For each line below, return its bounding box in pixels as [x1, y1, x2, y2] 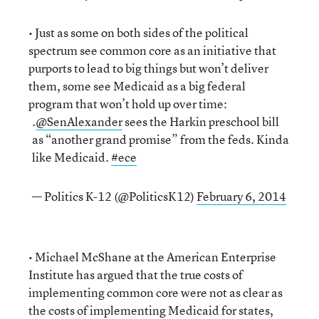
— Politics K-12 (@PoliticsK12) [32, 188, 197, 204]
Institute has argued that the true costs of [28, 266, 243, 283]
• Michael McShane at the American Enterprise [28, 249, 276, 265]
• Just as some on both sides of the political [28, 24, 249, 41]
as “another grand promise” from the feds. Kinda [32, 131, 289, 147]
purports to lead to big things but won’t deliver [28, 60, 268, 76]
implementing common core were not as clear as [28, 284, 283, 300]
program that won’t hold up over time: [28, 95, 227, 112]
